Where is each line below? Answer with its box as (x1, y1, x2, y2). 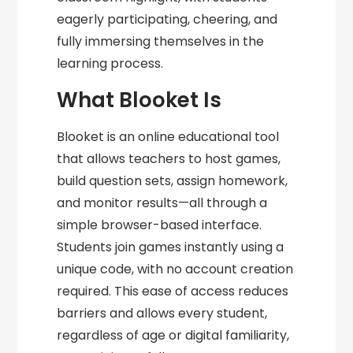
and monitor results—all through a (57, 194, 268, 212)
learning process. (57, 54, 164, 72)
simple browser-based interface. (57, 216, 262, 234)
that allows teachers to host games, (57, 150, 281, 168)
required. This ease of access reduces (57, 282, 289, 300)
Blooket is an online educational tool (57, 128, 280, 146)
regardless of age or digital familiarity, (57, 326, 290, 344)
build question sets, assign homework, (57, 172, 288, 190)
